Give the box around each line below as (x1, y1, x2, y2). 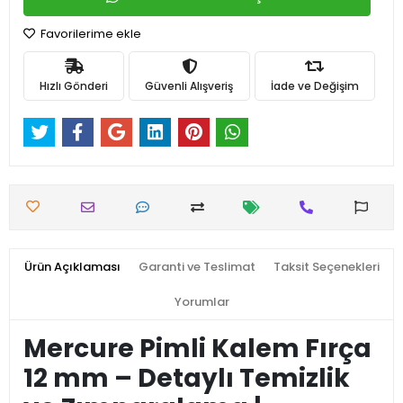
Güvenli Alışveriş (145, 77, 234, 94)
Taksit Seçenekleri (273, 258, 380, 276)
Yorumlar (174, 293, 229, 311)
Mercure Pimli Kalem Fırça (23, 331, 372, 367)
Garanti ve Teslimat (138, 258, 255, 276)
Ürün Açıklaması (23, 258, 121, 276)
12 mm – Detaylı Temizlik (23, 361, 350, 397)
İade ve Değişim (270, 77, 359, 94)
